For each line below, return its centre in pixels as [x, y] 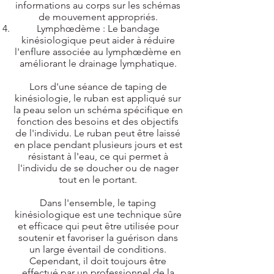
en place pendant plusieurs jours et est [98, 145]
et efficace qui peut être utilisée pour [98, 226]
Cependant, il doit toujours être [98, 261]
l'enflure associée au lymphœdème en [98, 52]
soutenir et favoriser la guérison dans [98, 238]
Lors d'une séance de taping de [98, 87]
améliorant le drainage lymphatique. [98, 63]
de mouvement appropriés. [98, 17]
